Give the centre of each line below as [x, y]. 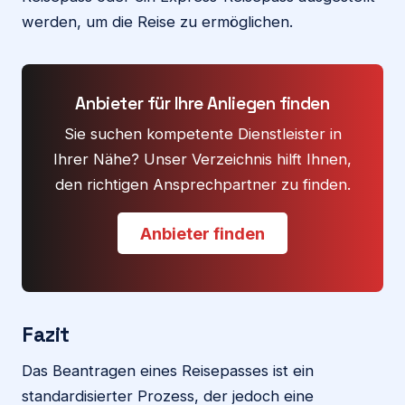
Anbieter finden [202, 233]
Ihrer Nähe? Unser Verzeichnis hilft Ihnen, [202, 160]
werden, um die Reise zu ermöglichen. [157, 22]
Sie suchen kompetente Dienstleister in [202, 134]
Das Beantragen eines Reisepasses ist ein [168, 371]
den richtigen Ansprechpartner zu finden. [202, 185]
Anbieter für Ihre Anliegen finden [202, 104]
